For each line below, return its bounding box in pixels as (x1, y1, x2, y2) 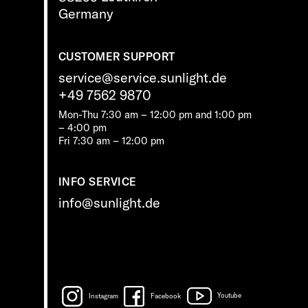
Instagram (88, 291, 118, 300)
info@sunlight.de (58, 194, 160, 211)
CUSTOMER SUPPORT (58, 49, 175, 63)
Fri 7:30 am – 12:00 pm (58, 134, 164, 147)
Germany (58, 4, 113, 22)
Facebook (150, 291, 181, 300)
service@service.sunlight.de (58, 68, 227, 86)
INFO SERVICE (58, 175, 137, 188)
